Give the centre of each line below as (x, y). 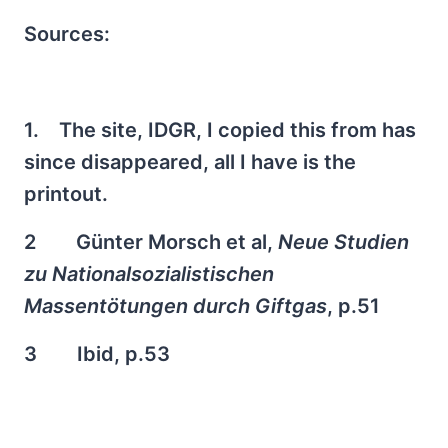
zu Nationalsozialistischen (149, 274)
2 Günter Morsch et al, (151, 242)
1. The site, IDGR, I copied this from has (220, 130)
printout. (66, 194)
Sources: (67, 34)
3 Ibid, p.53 (97, 354)
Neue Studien (343, 242)
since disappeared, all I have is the (190, 162)
